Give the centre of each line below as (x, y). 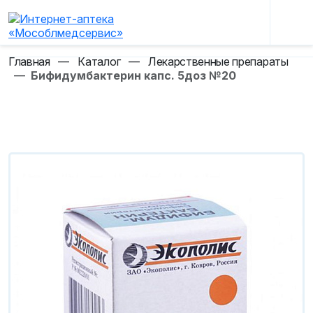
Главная (29, 61)
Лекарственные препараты (218, 61)
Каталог (99, 61)
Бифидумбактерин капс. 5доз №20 (133, 75)
